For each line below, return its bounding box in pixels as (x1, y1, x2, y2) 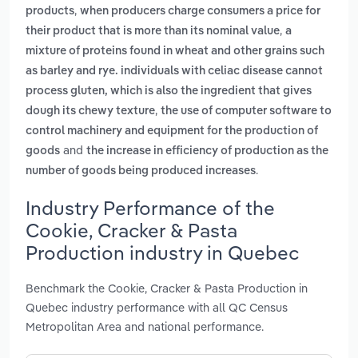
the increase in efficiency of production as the (86, 145, 328, 157)
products (26, 6, 74, 18)
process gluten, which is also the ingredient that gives (26, 86, 312, 97)
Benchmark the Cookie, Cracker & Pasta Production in (26, 280, 308, 296)
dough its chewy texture (26, 105, 155, 117)
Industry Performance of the (26, 195, 275, 220)
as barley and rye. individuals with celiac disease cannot (26, 66, 323, 78)
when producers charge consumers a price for (80, 6, 320, 18)
